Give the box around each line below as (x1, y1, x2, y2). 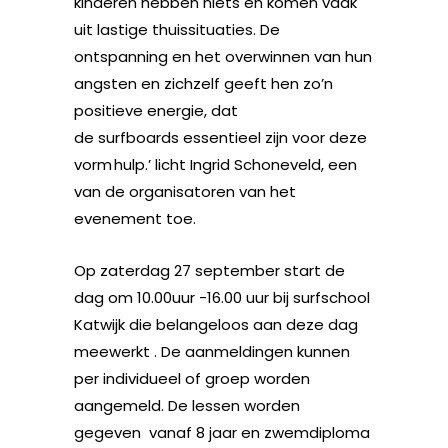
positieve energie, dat (74, 100, 238, 121)
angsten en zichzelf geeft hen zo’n (74, 73, 333, 94)
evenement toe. (74, 208, 204, 229)
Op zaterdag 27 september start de (74, 260, 345, 281)
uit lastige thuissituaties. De (74, 19, 280, 40)
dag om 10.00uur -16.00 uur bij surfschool (74, 287, 370, 308)
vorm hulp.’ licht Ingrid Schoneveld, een (74, 154, 357, 175)
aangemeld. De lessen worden (74, 395, 300, 416)
